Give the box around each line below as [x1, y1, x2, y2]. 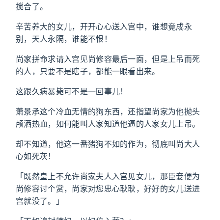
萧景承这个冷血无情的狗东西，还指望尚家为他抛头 [16, 107, 200, 116]
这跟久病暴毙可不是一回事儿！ [16, 86, 128, 96]
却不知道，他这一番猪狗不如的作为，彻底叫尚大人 [16, 139, 200, 149]
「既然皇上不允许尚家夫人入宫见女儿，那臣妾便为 [16, 171, 200, 181]
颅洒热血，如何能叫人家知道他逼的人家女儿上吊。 [16, 119, 200, 129]
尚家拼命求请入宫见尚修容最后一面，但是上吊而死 [16, 54, 200, 64]
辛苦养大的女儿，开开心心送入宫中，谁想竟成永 [16, 22, 192, 31]
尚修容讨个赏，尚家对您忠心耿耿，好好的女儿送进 [16, 184, 200, 193]
